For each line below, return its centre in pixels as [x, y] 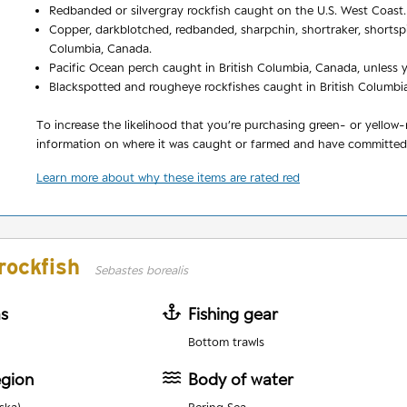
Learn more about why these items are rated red [168, 178]
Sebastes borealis [141, 270]
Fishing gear [233, 314]
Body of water [240, 380]
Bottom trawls [226, 342]
